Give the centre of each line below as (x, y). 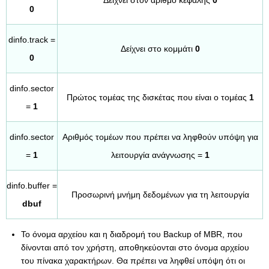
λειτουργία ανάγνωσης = (158, 155)
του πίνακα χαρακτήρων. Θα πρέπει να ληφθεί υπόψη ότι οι (133, 261)
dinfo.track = (32, 40)
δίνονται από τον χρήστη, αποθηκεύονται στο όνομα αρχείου (135, 247)
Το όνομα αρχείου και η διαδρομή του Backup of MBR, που (132, 234)
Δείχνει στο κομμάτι (158, 49)
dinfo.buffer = (32, 186)
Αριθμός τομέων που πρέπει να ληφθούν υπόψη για (160, 137)
